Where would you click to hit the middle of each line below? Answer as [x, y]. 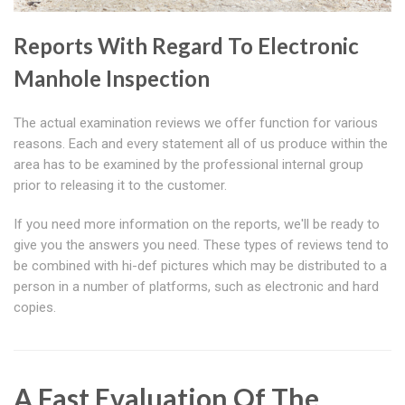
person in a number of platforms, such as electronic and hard [196, 287]
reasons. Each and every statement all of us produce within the [201, 144]
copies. [35, 308]
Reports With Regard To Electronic [186, 46]
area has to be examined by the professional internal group [188, 165]
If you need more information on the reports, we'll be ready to [197, 225]
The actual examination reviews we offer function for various [196, 123]
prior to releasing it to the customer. [120, 186]
